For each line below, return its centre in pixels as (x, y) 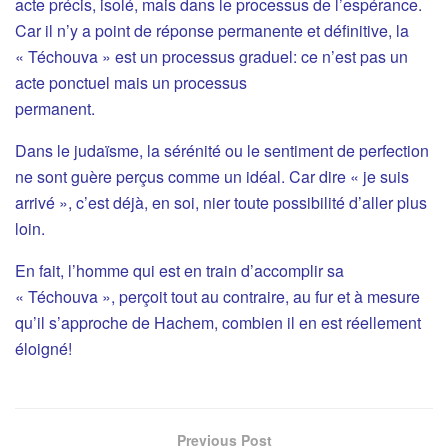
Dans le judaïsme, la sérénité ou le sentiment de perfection (222, 150)
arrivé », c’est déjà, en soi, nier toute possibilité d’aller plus (221, 202)
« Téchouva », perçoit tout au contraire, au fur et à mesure (217, 296)
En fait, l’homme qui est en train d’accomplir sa (179, 270)
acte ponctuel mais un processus (131, 82)
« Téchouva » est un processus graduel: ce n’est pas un (211, 56)
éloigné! (43, 348)
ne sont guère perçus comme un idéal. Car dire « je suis (212, 176)
